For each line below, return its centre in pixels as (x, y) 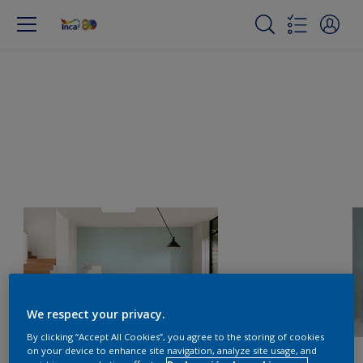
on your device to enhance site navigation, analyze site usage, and (172, 350)
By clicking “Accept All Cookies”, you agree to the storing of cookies (176, 336)
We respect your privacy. (96, 314)
